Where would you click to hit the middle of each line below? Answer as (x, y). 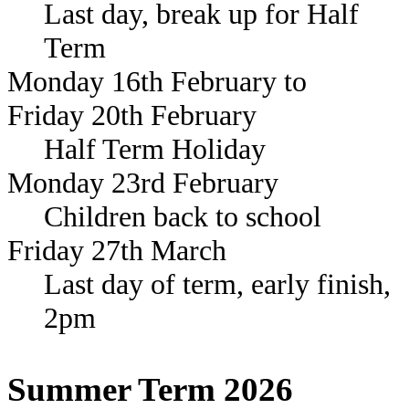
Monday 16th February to (157, 82)
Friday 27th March (117, 251)
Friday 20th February (132, 115)
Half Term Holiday (155, 149)
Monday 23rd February (143, 183)
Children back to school (183, 217)
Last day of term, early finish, (217, 284)
